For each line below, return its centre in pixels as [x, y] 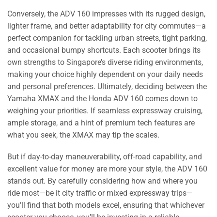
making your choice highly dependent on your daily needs [105, 74]
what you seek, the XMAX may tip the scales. [83, 135]
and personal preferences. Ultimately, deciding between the [107, 86]
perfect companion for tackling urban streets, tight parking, [107, 38]
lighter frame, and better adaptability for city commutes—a [107, 26]
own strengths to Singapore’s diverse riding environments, [105, 62]
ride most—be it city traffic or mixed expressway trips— [100, 193]
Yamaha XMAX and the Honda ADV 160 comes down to [102, 98]
